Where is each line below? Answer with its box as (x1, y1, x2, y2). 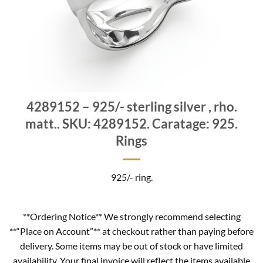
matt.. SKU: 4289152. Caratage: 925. (25, 116, 238, 131)
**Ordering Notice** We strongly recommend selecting (22, 210, 241, 222)
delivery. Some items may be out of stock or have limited (20, 240, 243, 251)
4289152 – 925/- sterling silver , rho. (26, 99, 237, 114)
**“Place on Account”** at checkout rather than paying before (9, 225, 254, 237)
